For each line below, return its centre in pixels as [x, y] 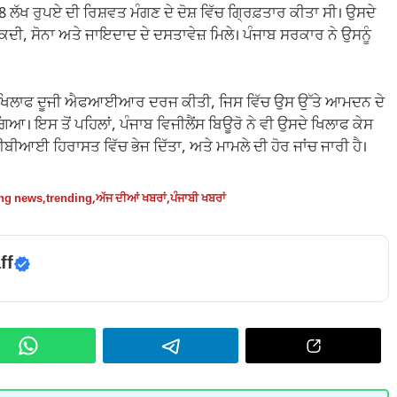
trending [69, 199]
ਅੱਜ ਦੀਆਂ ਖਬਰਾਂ [131, 199]
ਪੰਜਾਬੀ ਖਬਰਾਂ [198, 199]
